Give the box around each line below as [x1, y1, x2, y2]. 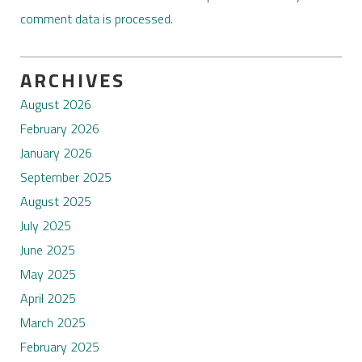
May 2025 [19, 263, 76, 284]
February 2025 [19, 336, 99, 356]
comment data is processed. [19, 9, 173, 29]
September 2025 [19, 166, 112, 187]
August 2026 [19, 94, 91, 114]
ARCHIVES [19, 65, 125, 95]
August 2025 [19, 191, 91, 211]
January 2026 [19, 142, 92, 162]
